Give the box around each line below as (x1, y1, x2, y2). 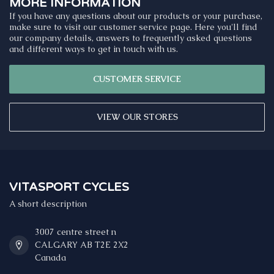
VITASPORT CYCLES (9, 180, 129, 195)
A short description (9, 198, 87, 210)
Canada (35, 252, 66, 264)
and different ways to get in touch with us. (9, 43, 178, 55)
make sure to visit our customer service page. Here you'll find (9, 21, 257, 33)
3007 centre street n (35, 226, 116, 238)
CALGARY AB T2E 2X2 (35, 239, 128, 251)
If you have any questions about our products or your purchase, (9, 10, 262, 22)
